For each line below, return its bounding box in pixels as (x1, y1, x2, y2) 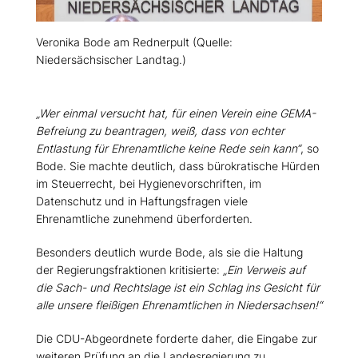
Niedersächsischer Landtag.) (36, 53, 186, 67)
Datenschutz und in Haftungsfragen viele (36, 194, 248, 209)
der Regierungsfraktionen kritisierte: (36, 263, 223, 277)
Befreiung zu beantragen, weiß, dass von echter (36, 124, 284, 138)
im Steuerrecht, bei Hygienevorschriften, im (36, 177, 261, 191)
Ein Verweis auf (223, 263, 305, 277)
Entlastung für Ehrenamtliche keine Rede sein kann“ (36, 141, 300, 156)
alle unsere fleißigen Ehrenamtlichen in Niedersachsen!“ (36, 298, 322, 312)
